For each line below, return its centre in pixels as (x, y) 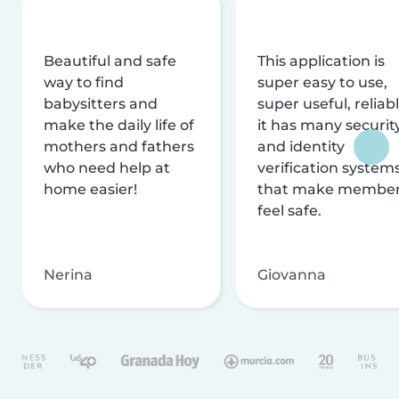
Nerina (68, 274)
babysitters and (101, 103)
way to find (84, 82)
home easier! (90, 189)
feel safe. (289, 210)
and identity (301, 146)
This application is (321, 61)
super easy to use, (322, 82)
